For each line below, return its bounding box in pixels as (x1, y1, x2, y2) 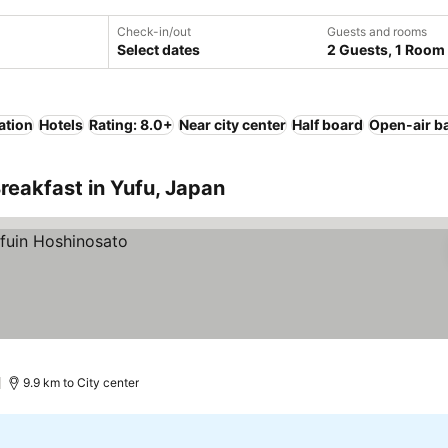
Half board (292, 116, 363, 133)
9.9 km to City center (22, 375, 139, 390)
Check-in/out (117, 24, 191, 39)
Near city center (179, 116, 286, 133)
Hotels (39, 116, 83, 133)
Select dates (117, 41, 200, 58)
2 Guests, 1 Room (327, 41, 445, 58)
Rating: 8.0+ (89, 116, 173, 133)
